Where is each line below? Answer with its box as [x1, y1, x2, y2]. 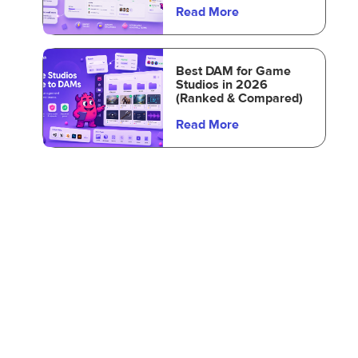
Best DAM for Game [175, 63, 291, 79]
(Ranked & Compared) [175, 90, 303, 106]
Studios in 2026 [175, 77, 268, 93]
